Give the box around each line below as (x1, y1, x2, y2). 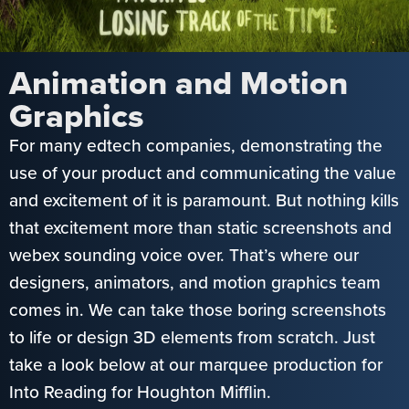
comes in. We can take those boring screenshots (9, 297, 386, 324)
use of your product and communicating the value (9, 160, 396, 187)
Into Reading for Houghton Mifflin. (9, 379, 271, 406)
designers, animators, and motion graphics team (9, 269, 381, 297)
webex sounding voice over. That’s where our (9, 242, 359, 269)
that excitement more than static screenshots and (9, 215, 392, 242)
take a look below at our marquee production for (9, 351, 383, 379)
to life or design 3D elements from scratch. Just (9, 324, 375, 351)
